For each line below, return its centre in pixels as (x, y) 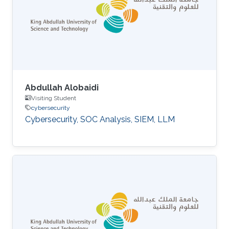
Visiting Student (54, 98)
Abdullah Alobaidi (62, 87)
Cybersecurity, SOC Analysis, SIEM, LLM (100, 119)
